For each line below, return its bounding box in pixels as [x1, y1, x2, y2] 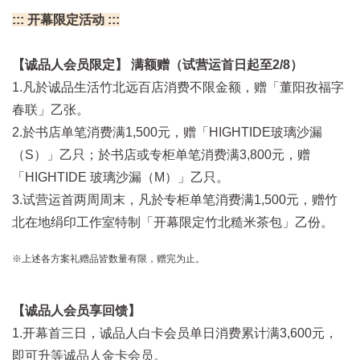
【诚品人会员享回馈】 [12, 304, 141, 318]
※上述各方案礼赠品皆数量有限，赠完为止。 [12, 253, 205, 265]
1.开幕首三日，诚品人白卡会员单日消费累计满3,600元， [12, 326, 337, 341]
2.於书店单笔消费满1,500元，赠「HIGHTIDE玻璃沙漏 [12, 125, 322, 140]
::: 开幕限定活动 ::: [12, 13, 120, 27]
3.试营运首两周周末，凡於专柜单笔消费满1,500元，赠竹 [12, 193, 337, 207]
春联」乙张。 [12, 103, 89, 117]
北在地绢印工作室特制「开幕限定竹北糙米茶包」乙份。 [12, 215, 333, 230]
